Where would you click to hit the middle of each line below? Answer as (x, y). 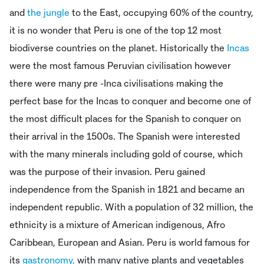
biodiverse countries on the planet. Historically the (117, 48)
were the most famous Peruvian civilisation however (120, 66)
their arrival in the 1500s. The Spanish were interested (125, 136)
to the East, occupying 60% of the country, (163, 13)
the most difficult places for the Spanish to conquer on (125, 119)
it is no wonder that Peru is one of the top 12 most (115, 30)
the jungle (49, 13)
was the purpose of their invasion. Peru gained (107, 172)
